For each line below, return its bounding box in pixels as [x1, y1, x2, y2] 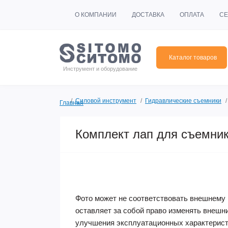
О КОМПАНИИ [75, 11, 117, 19]
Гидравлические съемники [145, 97, 221, 104]
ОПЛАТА [180, 11, 204, 19]
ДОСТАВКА [132, 11, 164, 19]
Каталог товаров [169, 54, 217, 61]
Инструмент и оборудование [63, 66, 137, 72]
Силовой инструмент [75, 97, 136, 104]
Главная [60, 99, 83, 106]
